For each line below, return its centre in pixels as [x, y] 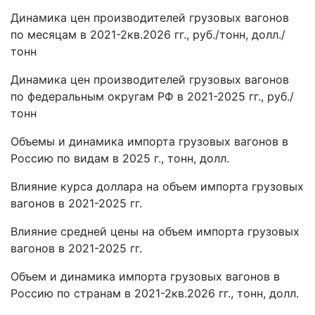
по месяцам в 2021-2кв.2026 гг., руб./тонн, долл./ [148, 35]
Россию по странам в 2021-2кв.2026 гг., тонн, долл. [155, 294]
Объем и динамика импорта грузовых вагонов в [145, 277]
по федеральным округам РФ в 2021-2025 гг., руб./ [152, 97]
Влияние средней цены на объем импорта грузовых [155, 232]
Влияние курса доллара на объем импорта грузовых [157, 187]
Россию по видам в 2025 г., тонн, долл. [120, 159]
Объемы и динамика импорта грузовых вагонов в [149, 142]
